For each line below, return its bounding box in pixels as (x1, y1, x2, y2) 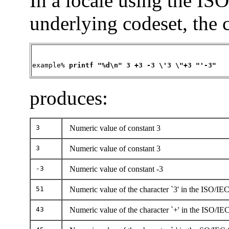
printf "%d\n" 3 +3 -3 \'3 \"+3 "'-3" (69, 61, 216, 69)
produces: (30, 86, 108, 109)
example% (32, 61, 69, 69)
